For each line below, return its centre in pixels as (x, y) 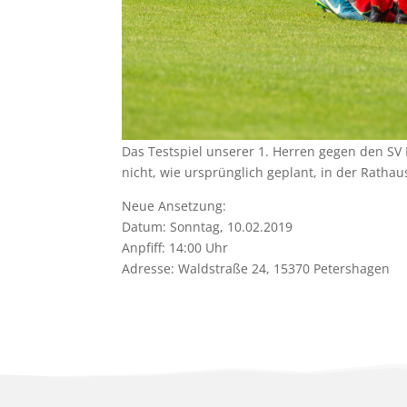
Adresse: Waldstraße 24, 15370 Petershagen (256, 269)
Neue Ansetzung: (174, 206)
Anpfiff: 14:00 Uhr (175, 248)
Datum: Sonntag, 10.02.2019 (208, 227)
